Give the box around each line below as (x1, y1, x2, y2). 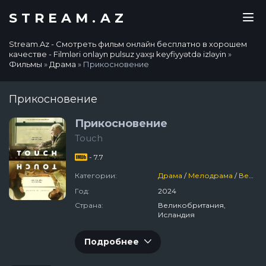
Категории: (75, 171, 117, 180)
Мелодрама (188, 171, 233, 180)
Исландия (158, 210, 195, 219)
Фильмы (9, 59, 42, 69)
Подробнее (84, 236, 139, 247)
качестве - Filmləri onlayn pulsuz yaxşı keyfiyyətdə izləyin (9, 49, 226, 59)
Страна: (75, 201, 103, 210)
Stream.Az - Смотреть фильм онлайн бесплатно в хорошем (9, 39, 247, 49)
